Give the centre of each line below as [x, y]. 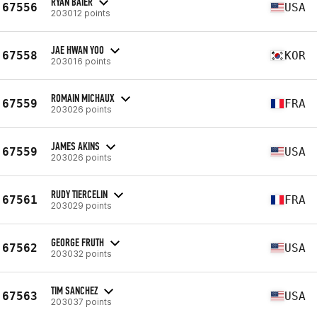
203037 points [81, 301]
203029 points [81, 205]
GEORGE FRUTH [77, 242]
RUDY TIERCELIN [79, 194]
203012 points [81, 13]
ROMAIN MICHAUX [83, 98]
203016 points [81, 61]
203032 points [81, 253]
